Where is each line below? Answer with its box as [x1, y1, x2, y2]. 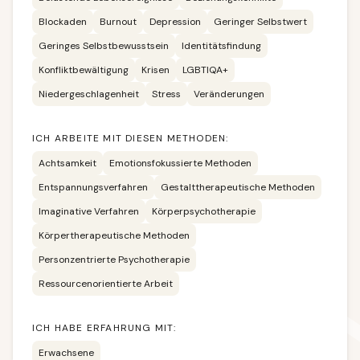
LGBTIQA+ [182, 63, 228, 76]
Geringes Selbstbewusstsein [39, 39, 169, 52]
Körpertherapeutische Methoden [39, 229, 190, 242]
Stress [152, 88, 181, 100]
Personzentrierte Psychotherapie [39, 253, 190, 266]
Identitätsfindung [182, 39, 261, 52]
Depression [149, 15, 201, 28]
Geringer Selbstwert [214, 15, 307, 28]
